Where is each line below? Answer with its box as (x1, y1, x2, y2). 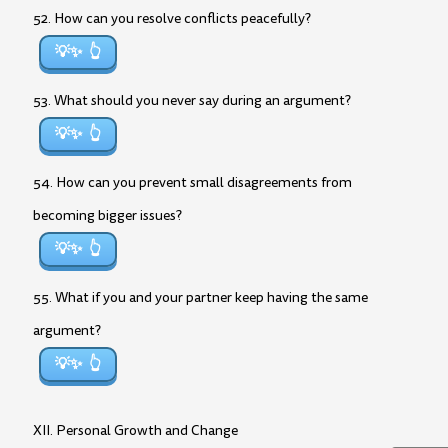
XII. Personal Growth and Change (33, 421, 238, 440)
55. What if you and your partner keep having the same (33, 288, 368, 307)
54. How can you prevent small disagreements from (33, 173, 352, 192)
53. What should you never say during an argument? (33, 91, 351, 110)
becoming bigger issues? (33, 206, 182, 225)
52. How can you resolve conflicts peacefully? (33, 9, 311, 28)
